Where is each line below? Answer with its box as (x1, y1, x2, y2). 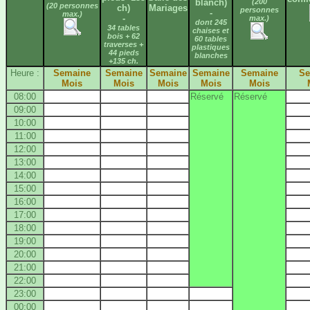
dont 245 (194, 17, 227, 26)
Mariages (148, 2, 188, 13)
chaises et (192, 26, 229, 35)
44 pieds (108, 48, 139, 57)
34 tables (107, 23, 140, 32)
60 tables (194, 34, 227, 43)
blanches (194, 51, 228, 60)
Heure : (8, 67, 42, 78)
